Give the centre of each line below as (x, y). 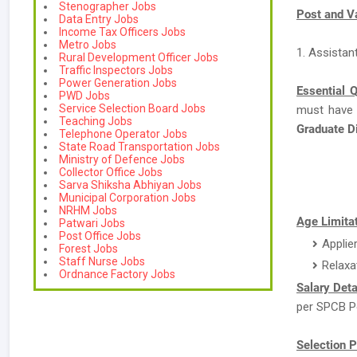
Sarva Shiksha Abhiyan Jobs (130, 185)
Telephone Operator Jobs (123, 134)
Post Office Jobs (100, 236)
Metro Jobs (88, 45)
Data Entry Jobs (99, 19)
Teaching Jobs (96, 121)
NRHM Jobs (88, 210)
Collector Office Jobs (111, 172)
